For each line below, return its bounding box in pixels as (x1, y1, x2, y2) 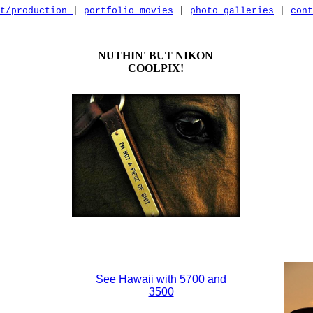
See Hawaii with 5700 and (96, 273, 226, 285)
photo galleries (190, 6, 274, 16)
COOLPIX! (127, 62, 184, 74)
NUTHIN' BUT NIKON (98, 50, 213, 61)
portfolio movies (84, 6, 173, 16)
